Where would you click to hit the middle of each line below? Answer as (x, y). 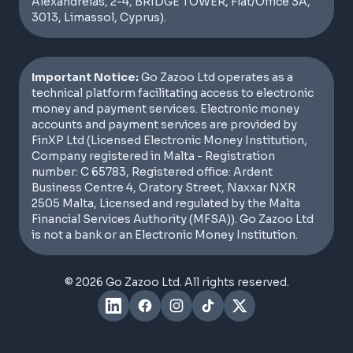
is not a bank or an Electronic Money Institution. (165, 235)
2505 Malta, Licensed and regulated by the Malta (166, 203)
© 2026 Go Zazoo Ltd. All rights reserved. (176, 282)
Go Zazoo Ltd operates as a (216, 77)
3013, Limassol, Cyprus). (99, 17)
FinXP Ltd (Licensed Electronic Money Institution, (169, 140)
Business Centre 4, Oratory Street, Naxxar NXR (163, 188)
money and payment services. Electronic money (165, 109)
